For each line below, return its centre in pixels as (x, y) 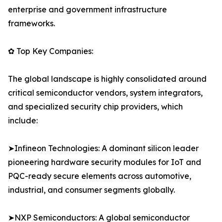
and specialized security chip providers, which (95, 107)
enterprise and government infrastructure (87, 10)
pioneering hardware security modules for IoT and (105, 162)
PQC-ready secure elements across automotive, (100, 176)
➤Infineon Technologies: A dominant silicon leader (103, 148)
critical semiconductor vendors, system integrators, (105, 93)
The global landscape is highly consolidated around (107, 79)
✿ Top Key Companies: (51, 51)
